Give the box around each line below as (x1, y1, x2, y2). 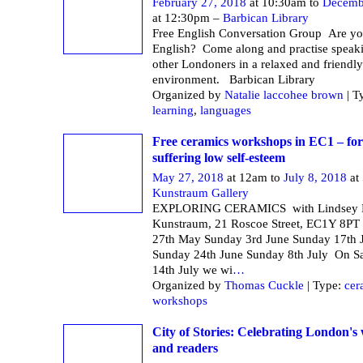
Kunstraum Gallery (152, 186, 249, 199)
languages (200, 103, 251, 117)
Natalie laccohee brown (224, 88, 344, 101)
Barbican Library (223, 11, 309, 24)
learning (152, 103, 194, 117)
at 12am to (224, 170, 284, 184)
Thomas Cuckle (224, 278, 304, 292)
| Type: (304, 278, 344, 292)
